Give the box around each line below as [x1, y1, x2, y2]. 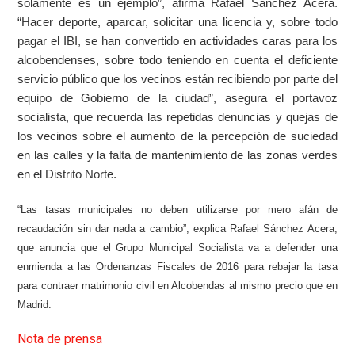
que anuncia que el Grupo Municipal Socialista [17, 242, 249, 254]
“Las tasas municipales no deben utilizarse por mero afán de [17, 204, 338, 216]
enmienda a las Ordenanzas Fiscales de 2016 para [17, 261, 269, 273]
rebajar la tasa [268, 261, 338, 273]
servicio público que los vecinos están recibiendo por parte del [17, 73, 338, 86]
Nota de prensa [17, 331, 103, 346]
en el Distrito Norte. [17, 168, 117, 181]
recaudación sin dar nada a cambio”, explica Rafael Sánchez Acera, [17, 223, 338, 235]
